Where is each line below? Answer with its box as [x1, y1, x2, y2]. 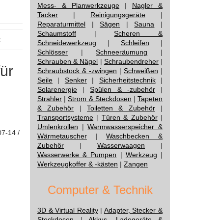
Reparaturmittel [37, 20, 85, 28]
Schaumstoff [37, 29, 76, 37]
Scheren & [114, 29, 163, 37]
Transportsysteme [37, 113, 93, 121]
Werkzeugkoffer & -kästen [37, 160, 118, 168]
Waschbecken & [106, 132, 163, 140]
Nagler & [132, 1, 163, 9]
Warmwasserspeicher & [87, 123, 163, 131]
